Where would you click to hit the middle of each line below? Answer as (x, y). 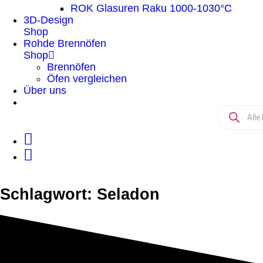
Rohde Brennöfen (65, 43)
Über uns (45, 90)
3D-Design (48, 20)
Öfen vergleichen (87, 79)
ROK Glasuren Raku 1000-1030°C (151, 8)
